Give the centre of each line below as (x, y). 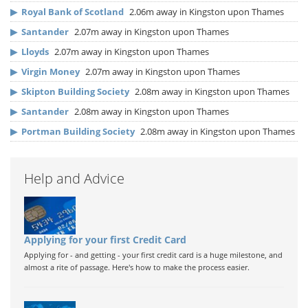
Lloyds (35, 52)
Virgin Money (51, 72)
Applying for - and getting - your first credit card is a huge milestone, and (153, 255)
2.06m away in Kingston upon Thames (206, 12)
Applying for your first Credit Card (105, 240)
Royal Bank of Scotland (73, 12)
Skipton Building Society (75, 92)
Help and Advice (74, 179)
